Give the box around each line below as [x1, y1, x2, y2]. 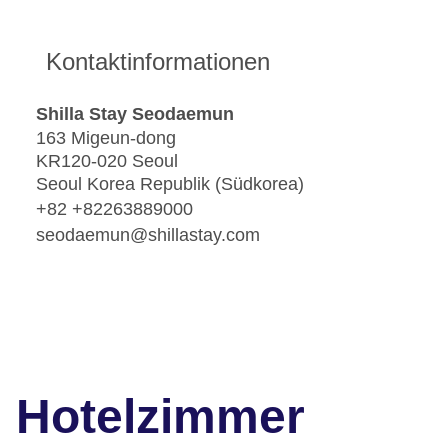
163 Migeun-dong [36, 128, 176, 149]
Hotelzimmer [16, 390, 305, 444]
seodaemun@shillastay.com [36, 224, 260, 245]
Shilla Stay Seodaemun [36, 103, 234, 124]
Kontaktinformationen [46, 48, 270, 76]
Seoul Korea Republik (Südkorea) [36, 174, 304, 195]
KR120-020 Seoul [36, 151, 178, 172]
